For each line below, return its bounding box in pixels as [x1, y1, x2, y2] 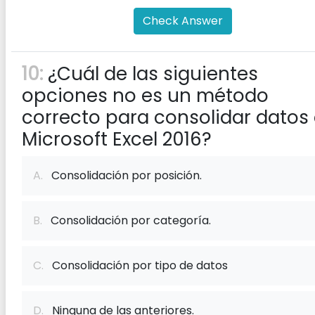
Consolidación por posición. [43, 167, 202, 184]
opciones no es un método [22, 83, 269, 108]
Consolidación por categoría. [42, 212, 211, 229]
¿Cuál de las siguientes [43, 61, 258, 86]
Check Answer [143, 13, 223, 29]
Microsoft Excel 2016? [22, 127, 212, 152]
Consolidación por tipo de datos [44, 257, 228, 274]
